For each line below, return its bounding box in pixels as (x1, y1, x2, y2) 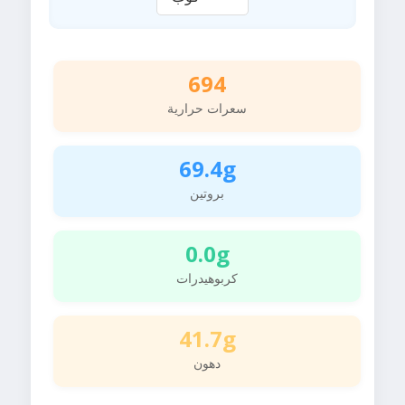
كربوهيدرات (176, 269, 238, 287)
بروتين (190, 184, 224, 202)
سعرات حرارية (167, 99, 247, 118)
